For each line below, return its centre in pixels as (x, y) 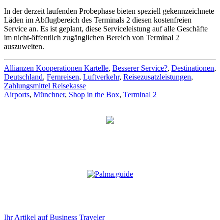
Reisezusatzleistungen (157, 77)
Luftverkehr (101, 77)
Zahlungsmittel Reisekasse (45, 85)
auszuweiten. (24, 46)
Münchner (49, 94)
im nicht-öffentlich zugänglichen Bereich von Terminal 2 (92, 37)
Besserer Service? (140, 68)
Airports (17, 94)
